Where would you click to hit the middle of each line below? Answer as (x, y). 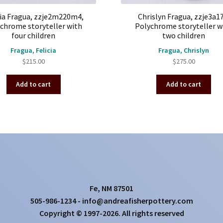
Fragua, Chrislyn (184, 50)
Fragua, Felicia (34, 50)
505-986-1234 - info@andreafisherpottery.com (111, 201)
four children (34, 36)
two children (184, 36)
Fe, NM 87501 (111, 188)
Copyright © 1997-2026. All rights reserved (111, 213)
